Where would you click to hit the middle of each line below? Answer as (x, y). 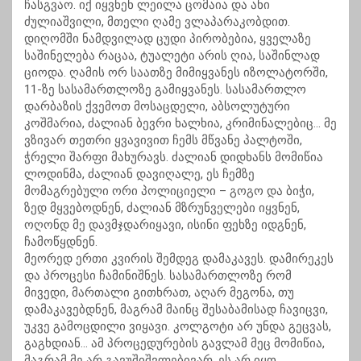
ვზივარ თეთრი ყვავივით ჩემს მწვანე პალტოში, (163, 141)
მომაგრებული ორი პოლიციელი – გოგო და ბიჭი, (169, 191)
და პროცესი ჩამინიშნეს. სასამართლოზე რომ (158, 276)
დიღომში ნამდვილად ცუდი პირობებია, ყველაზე (168, 39)
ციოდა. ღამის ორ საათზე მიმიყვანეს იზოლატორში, (176, 73)
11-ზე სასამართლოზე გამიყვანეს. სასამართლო (165, 90)
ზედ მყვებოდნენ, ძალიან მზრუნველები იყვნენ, (162, 208)
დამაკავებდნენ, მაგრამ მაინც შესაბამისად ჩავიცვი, (176, 310)
